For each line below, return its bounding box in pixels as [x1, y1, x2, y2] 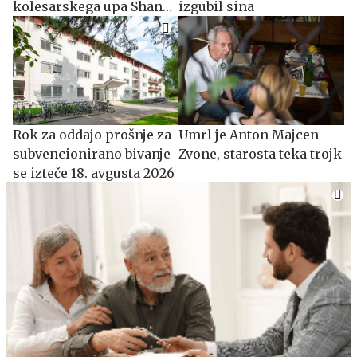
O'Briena [13, 17, 69, 33]
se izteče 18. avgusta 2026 [13, 165, 175, 181]
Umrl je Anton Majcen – [178, 127, 331, 143]
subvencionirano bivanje [13, 146, 171, 162]
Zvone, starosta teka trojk [178, 146, 342, 162]
